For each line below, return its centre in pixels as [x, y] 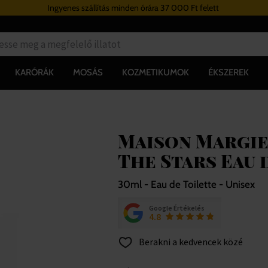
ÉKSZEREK [228, 72]
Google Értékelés [176, 208]
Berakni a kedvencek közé [190, 241]
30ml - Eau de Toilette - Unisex [186, 184]
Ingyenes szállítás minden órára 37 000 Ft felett [133, 8]
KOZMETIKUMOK [155, 72]
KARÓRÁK [34, 72]
